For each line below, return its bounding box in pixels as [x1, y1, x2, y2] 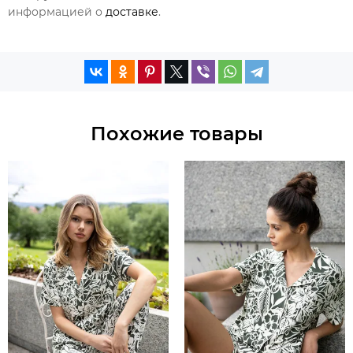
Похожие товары [90, 121, 263, 145]
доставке [106, 4, 158, 19]
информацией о [8, 4, 106, 19]
